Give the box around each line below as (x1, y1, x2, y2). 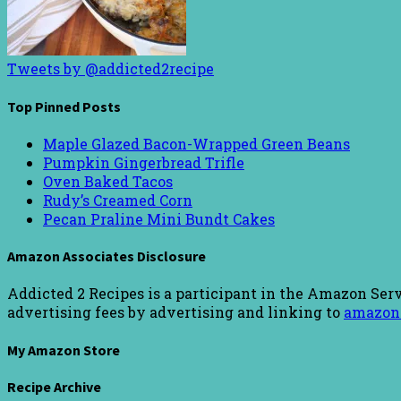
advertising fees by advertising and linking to (7, 303, 344, 322)
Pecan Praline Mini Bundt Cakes (43, 209, 275, 228)
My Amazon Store (7, 340, 120, 359)
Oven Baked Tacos (43, 171, 173, 191)
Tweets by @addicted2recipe (7, 59, 214, 79)
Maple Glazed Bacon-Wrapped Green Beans (43, 133, 350, 153)
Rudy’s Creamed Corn (43, 190, 192, 209)
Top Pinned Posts (7, 97, 121, 115)
